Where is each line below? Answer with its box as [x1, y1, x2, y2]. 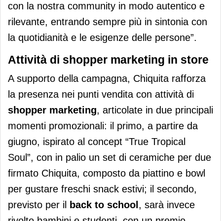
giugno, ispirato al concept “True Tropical [8, 136, 185, 147]
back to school [70, 199, 139, 211]
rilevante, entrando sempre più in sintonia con [8, 16, 207, 28]
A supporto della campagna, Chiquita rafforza [8, 73, 206, 84]
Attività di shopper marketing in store [8, 53, 209, 67]
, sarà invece [139, 199, 195, 211]
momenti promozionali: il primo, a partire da [8, 120, 198, 132]
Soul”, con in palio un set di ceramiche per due [8, 152, 211, 163]
